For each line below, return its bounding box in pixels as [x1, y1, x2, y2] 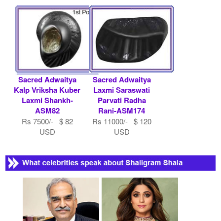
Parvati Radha [97, 94, 146, 106]
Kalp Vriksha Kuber [14, 84, 81, 95]
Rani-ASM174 [98, 105, 145, 116]
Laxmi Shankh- [21, 94, 73, 106]
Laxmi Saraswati [93, 84, 150, 95]
